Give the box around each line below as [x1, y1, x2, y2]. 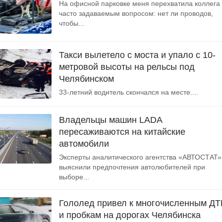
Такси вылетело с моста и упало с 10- [59, 50, 216, 60]
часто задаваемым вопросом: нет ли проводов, [59, 9, 213, 17]
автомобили [59, 139, 109, 149]
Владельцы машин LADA [59, 115, 162, 125]
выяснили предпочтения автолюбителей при [59, 163, 205, 171]
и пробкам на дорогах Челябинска [59, 210, 201, 220]
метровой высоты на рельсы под [59, 62, 195, 72]
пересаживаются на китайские [59, 127, 185, 137]
